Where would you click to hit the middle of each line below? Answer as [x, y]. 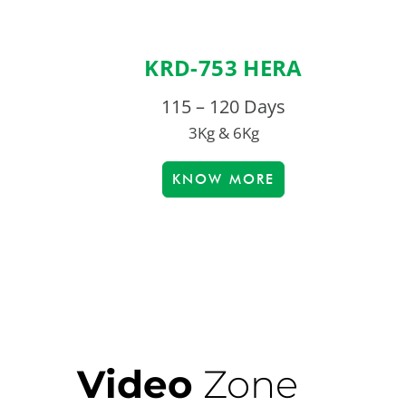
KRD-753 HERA [223, 68]
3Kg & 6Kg [223, 133]
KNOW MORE [223, 180]
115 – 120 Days [223, 107]
